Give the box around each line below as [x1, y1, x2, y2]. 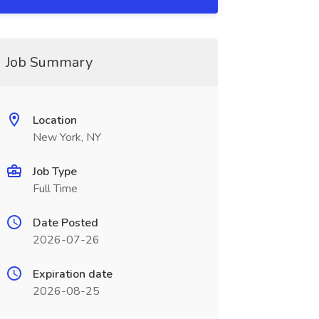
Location [32, 113, 77, 128]
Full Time [32, 181, 78, 197]
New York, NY [32, 130, 101, 145]
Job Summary [5, 53, 93, 72]
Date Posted [32, 215, 98, 231]
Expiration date [32, 266, 113, 282]
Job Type [32, 164, 77, 179]
